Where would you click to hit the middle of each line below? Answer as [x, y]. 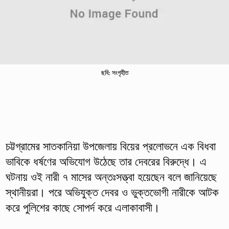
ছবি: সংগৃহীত [114, 73]
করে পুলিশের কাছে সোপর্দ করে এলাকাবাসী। [83, 208]
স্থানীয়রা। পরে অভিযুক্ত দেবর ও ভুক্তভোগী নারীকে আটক [112, 192]
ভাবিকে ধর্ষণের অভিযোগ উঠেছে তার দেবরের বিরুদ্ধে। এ [106, 162]
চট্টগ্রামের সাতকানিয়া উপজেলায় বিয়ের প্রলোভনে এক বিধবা [110, 146]
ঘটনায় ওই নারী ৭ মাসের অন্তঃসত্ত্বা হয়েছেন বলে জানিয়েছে [111, 177]
